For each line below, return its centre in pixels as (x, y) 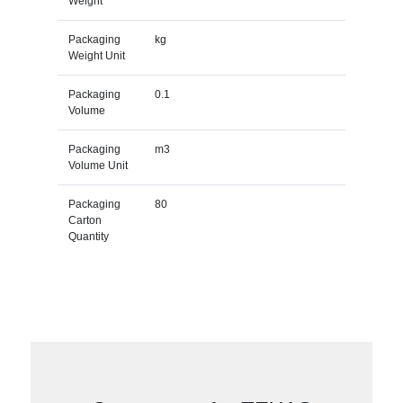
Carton (85, 220)
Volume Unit (98, 165)
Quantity (88, 236)
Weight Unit (96, 55)
